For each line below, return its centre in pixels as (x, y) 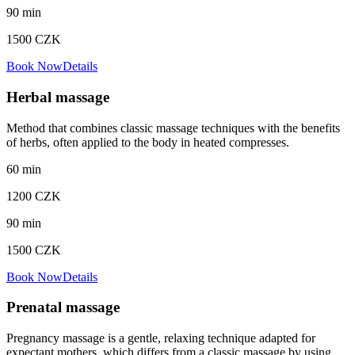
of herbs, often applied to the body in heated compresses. (148, 142)
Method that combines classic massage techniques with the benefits (173, 128)
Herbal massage (58, 97)
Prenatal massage (63, 307)
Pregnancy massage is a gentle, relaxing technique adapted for (161, 338)
